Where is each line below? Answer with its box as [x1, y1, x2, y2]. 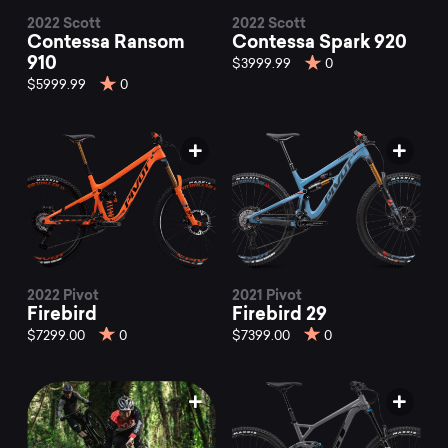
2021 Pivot [232, 286, 302, 303]
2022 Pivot [27, 286, 100, 303]
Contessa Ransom [27, 31, 186, 53]
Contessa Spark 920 [232, 31, 407, 53]
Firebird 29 [232, 302, 327, 324]
